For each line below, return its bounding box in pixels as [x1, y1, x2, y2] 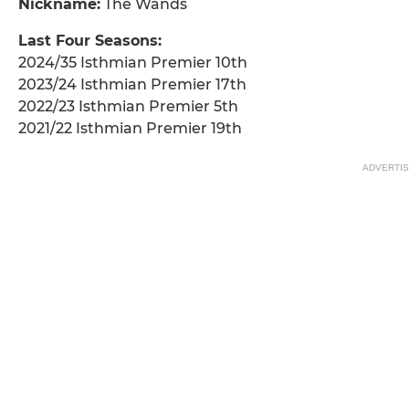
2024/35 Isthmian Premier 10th [18, 54, 247, 72]
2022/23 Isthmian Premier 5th [18, 98, 238, 116]
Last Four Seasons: [18, 32, 162, 50]
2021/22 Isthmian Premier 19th [18, 120, 242, 138]
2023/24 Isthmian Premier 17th [18, 76, 246, 94]
